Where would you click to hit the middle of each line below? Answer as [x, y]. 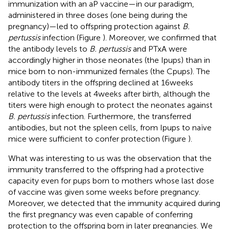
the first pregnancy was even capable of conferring [100, 214]
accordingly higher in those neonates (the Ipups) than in [109, 60]
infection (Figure [72, 37]
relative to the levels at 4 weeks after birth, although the [109, 94]
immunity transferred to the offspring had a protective [106, 169]
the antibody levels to [49, 49]
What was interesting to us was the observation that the [110, 158]
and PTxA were [159, 49]
